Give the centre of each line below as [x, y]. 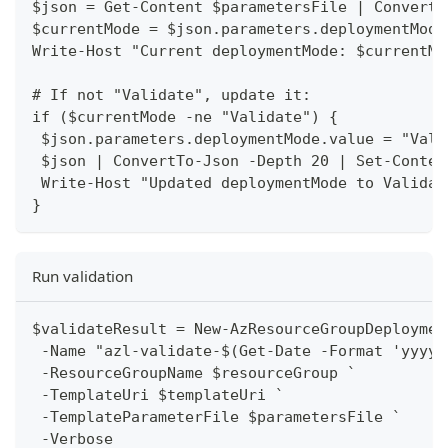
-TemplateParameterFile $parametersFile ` [216, 417]
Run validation [82, 276]
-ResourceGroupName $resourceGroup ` [194, 373]
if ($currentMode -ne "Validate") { [185, 117]
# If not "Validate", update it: [171, 95]
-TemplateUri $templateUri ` [158, 395]
